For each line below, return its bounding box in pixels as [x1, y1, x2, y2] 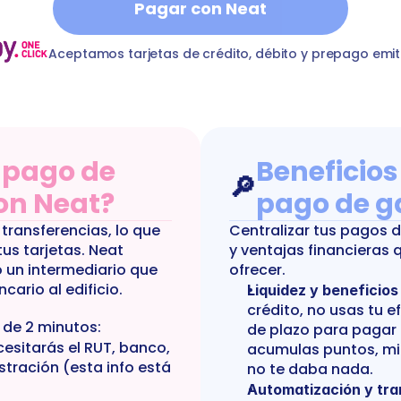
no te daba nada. [247, 359, 373, 380]
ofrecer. [229, 260, 286, 280]
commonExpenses [149, 24, 284, 45]
